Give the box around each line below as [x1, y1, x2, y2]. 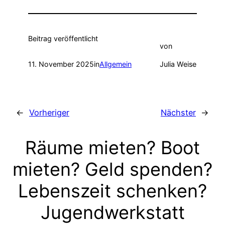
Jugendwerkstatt [40, 201, 185, 223]
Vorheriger [29, 107, 69, 118]
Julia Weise [159, 60, 196, 68]
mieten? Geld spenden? [13, 158, 212, 180]
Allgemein [99, 60, 132, 68]
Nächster [161, 107, 196, 118]
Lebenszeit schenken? [18, 179, 207, 202]
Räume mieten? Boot [25, 136, 200, 159]
